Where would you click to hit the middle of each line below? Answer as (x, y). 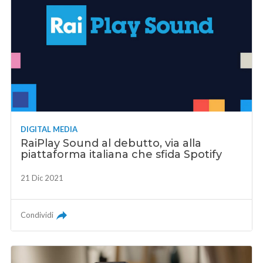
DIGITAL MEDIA (49, 129)
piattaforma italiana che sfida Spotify (122, 154)
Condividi (37, 215)
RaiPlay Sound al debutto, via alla (111, 143)
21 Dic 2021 (42, 178)
